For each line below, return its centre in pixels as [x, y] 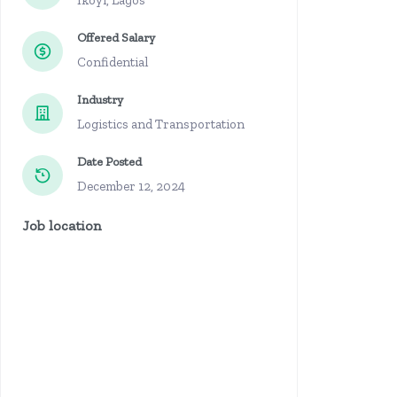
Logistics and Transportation [161, 124]
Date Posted [109, 162]
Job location [62, 226]
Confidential [113, 62]
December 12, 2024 [131, 186]
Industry [100, 100]
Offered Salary [116, 38]
